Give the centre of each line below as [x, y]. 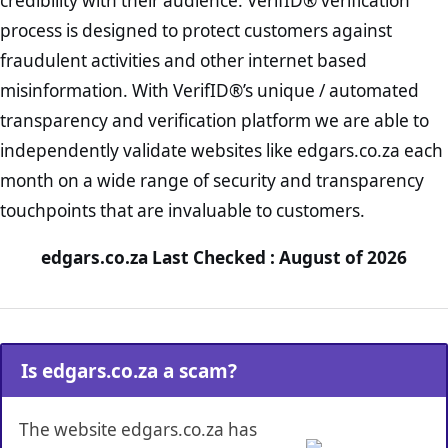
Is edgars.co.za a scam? [129, 370]
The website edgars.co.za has [138, 429]
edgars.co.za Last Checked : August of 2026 [224, 258]
